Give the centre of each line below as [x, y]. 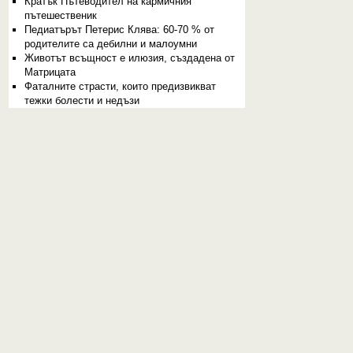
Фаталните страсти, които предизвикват [120, 86]
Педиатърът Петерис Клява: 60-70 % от [119, 30]
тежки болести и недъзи [82, 100]
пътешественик [60, 15]
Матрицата [50, 72]
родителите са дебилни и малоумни [110, 44]
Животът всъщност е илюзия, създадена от [129, 58]
